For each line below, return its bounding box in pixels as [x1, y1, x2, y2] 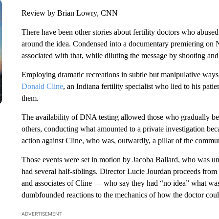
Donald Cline [21, 82, 63, 90]
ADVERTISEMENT [21, 211, 62, 217]
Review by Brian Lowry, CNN [21, 9, 118, 17]
